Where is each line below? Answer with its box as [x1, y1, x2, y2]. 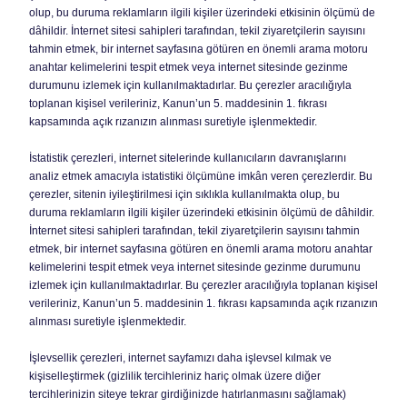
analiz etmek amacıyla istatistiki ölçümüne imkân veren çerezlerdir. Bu [29, 170, 372, 183]
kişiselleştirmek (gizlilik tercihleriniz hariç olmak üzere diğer [29, 370, 321, 382]
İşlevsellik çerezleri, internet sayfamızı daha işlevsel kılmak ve [29, 352, 332, 364]
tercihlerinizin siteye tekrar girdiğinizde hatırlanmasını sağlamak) [29, 388, 346, 401]
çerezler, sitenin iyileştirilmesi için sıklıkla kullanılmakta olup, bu [29, 188, 340, 201]
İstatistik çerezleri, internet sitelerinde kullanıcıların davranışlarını [29, 152, 346, 164]
